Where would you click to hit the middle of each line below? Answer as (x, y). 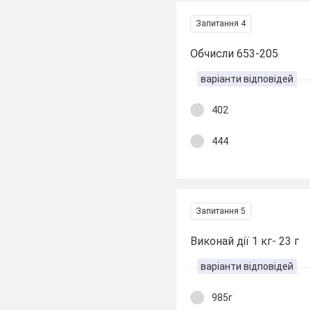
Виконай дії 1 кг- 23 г (245, 241)
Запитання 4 (221, 24)
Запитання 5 (221, 211)
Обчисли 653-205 (235, 54)
